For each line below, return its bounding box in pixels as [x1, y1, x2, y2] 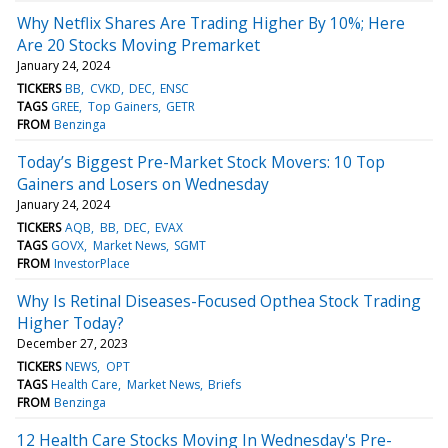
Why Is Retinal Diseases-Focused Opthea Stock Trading [17, 289, 421, 312]
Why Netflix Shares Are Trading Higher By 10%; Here [17, 11, 405, 34]
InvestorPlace [54, 254, 131, 272]
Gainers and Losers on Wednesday [17, 172, 269, 195]
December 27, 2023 [17, 334, 128, 352]
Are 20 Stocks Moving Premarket [17, 33, 260, 56]
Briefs [207, 375, 241, 393]
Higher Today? [17, 311, 124, 334]
